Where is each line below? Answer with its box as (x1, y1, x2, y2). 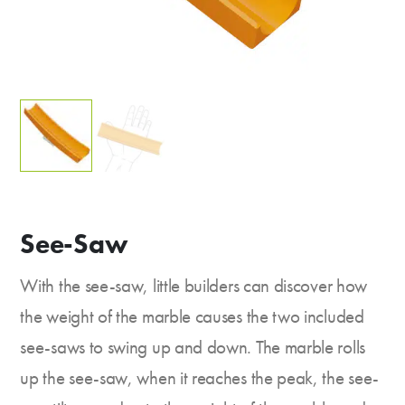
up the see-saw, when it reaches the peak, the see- (20, 365, 379, 390)
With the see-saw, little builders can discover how (20, 273, 367, 297)
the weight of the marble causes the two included (20, 304, 364, 328)
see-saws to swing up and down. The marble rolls (20, 334, 365, 359)
